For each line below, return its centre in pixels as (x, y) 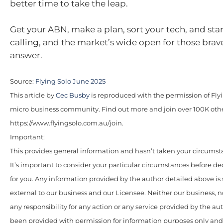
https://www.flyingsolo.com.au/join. (67, 123)
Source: (23, 82)
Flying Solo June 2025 (70, 82)
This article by (33, 96)
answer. (26, 55)
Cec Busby (73, 96)
